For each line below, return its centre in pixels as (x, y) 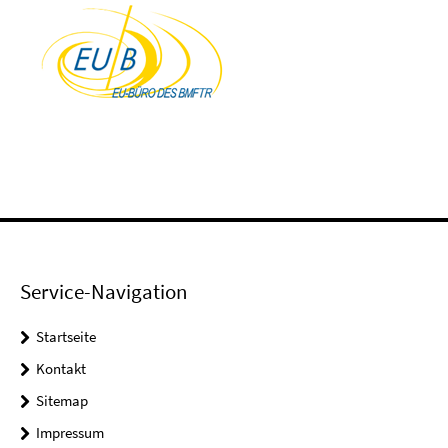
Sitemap (62, 401)
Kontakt (61, 369)
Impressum (70, 433)
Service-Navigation (103, 292)
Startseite (66, 337)
